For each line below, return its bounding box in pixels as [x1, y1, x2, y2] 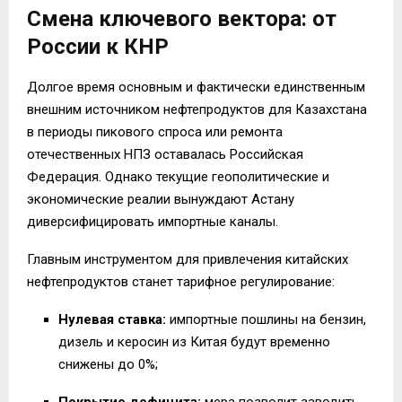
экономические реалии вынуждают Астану [27, 190, 294, 207]
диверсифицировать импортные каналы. [27, 213, 278, 230]
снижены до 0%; [58, 355, 158, 372]
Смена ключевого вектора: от [27, 5, 336, 31]
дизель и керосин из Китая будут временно [58, 333, 330, 350]
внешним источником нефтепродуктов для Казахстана [27, 100, 367, 118]
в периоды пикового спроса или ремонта [27, 123, 283, 140]
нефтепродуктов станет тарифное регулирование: [27, 273, 335, 290]
